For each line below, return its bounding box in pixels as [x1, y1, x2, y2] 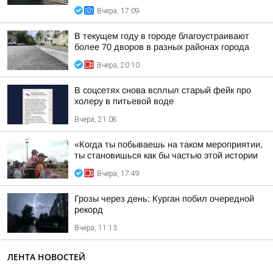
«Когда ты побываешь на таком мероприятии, [74, 140, 263, 149]
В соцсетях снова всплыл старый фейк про [74, 85, 251, 95]
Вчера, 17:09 [97, 7, 140, 15]
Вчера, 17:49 [97, 169, 140, 178]
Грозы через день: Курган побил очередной [74, 194, 254, 204]
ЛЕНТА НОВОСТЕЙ [7, 251, 85, 263]
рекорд [74, 205, 103, 214]
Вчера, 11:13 [74, 224, 117, 232]
